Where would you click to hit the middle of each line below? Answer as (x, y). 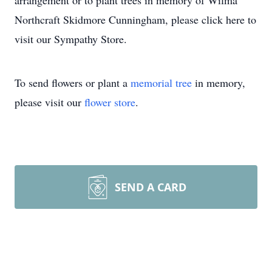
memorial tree (161, 83)
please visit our (49, 102)
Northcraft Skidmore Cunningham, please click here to (135, 19)
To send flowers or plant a (73, 83)
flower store (110, 102)
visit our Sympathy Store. (71, 39)
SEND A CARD (151, 187)
